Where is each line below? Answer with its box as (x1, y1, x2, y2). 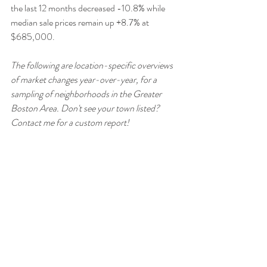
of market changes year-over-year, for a (11, 72, 159, 86)
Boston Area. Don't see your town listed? (11, 101, 162, 115)
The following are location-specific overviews (11, 58, 175, 72)
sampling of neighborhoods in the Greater (11, 86, 163, 101)
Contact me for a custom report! (11, 115, 129, 129)
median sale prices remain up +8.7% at (11, 15, 151, 29)
